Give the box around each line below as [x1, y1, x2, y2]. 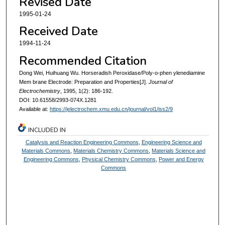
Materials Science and [152, 148, 206, 154]
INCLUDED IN [28, 126, 66, 135]
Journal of [148, 78, 173, 85]
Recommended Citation [19, 52, 147, 69]
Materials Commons [22, 148, 71, 154]
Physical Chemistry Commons [81, 156, 156, 163]
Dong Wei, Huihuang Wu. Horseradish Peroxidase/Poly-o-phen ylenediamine [19, 69, 205, 76]
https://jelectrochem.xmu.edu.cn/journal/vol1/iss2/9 [49, 105, 173, 112]
